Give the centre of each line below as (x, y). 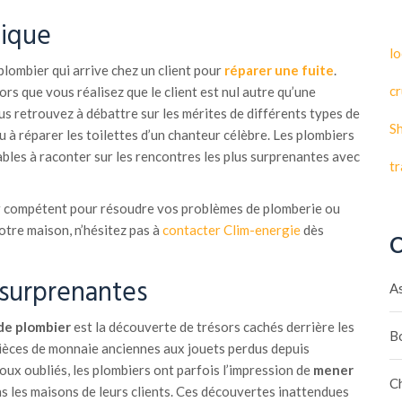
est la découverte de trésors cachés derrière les (212, 327)
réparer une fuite (279, 70)
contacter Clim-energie (231, 230)
